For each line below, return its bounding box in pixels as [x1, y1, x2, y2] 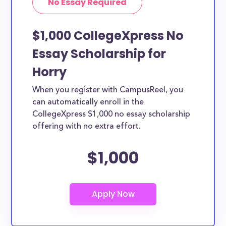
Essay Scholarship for [32, 45, 166, 62]
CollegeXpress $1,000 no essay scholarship [32, 110, 191, 119]
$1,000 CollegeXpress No [32, 27, 184, 44]
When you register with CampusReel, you [32, 86, 184, 94]
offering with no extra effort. [32, 123, 141, 131]
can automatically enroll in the [32, 98, 144, 106]
